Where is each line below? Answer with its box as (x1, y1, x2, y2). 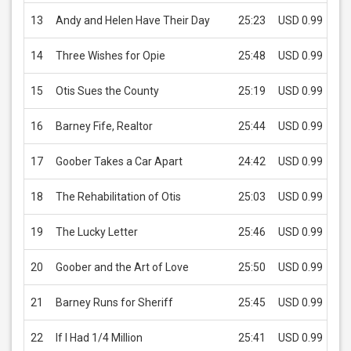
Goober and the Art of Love (56, 261, 189, 273)
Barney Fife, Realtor (56, 120, 153, 132)
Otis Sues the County (56, 85, 159, 97)
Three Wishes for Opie (56, 49, 165, 62)
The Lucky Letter (56, 226, 138, 238)
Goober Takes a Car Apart (56, 155, 183, 168)
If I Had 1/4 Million (56, 331, 143, 344)
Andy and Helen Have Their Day (56, 14, 210, 27)
